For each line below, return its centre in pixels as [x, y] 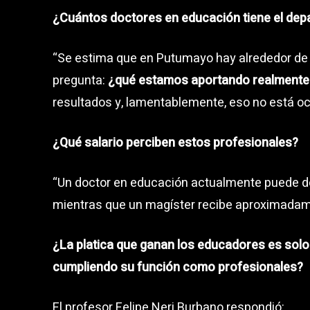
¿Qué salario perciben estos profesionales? [175, 143]
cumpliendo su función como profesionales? [178, 267]
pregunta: [80, 80]
